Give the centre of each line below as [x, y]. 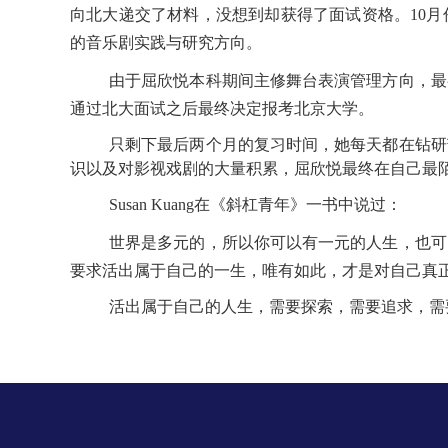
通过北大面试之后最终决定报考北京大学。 [222, 109]
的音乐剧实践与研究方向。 [166, 43]
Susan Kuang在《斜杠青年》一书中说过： [255, 205]
